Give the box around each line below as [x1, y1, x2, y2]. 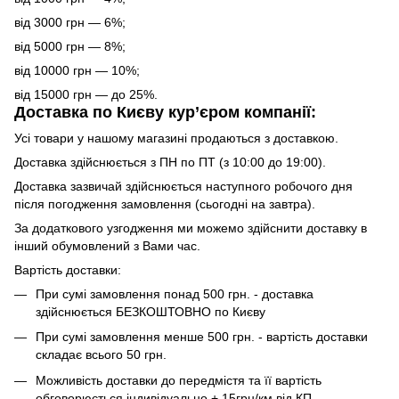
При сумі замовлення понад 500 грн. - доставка [36, 286, 313, 301]
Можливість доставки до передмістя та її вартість [36, 372, 322, 387]
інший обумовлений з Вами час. [14, 238, 200, 253]
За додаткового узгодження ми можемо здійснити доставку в [14, 220, 367, 235]
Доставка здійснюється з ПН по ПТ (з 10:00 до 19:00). [14, 154, 326, 169]
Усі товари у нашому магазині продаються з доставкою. [14, 130, 338, 145]
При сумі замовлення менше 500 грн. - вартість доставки [36, 330, 368, 345]
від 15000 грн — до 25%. [14, 86, 158, 102]
